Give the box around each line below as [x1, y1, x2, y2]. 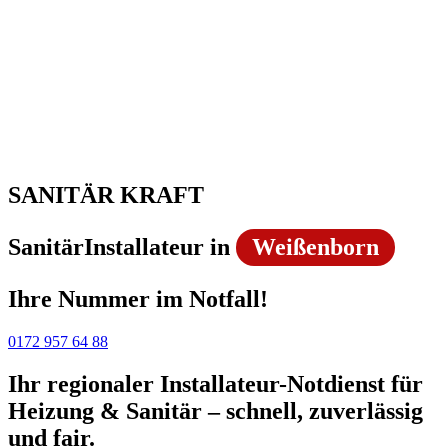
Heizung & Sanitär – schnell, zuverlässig [8, 397, 423, 424]
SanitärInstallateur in [8, 233, 236, 260]
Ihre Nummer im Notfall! [8, 285, 268, 312]
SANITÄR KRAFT [8, 181, 204, 208]
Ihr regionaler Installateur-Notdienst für [8, 370, 423, 397]
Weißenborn [252, 233, 379, 260]
